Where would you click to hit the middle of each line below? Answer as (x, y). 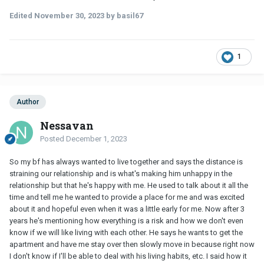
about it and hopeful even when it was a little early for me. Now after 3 (127, 209)
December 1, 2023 (97, 139)
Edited (22, 15)
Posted (53, 139)
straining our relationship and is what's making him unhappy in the (121, 174)
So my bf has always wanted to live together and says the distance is (126, 162)
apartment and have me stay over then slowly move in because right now (132, 245)
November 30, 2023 (69, 15)
